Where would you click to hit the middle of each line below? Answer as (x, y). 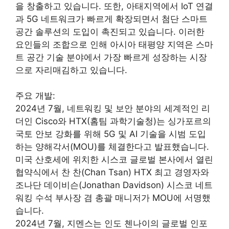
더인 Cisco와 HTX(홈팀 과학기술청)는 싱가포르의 (113, 121)
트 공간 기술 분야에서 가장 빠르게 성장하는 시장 (111, 57)
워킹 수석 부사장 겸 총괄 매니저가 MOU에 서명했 (113, 198)
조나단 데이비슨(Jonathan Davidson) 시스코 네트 (114, 185)
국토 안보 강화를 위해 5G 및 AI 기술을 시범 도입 (111, 134)
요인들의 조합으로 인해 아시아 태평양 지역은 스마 (114, 44)
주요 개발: (35, 96)
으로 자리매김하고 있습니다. (71, 70)
